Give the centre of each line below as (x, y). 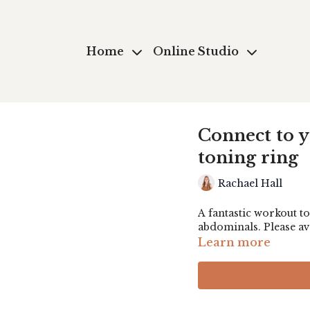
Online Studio (198, 51)
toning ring (248, 157)
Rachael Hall (250, 183)
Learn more (234, 242)
